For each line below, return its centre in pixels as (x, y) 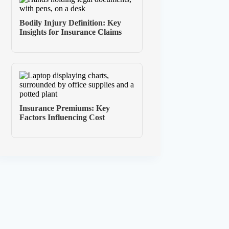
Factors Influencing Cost (62, 118)
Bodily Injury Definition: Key (71, 23)
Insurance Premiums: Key (65, 108)
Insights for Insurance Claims (71, 32)
